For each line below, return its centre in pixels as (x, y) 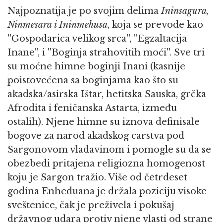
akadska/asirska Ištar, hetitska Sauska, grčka (107, 94)
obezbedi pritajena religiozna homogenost (106, 164)
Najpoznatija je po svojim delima (84, 11)
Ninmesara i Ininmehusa (57, 25)
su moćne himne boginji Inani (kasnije (96, 67)
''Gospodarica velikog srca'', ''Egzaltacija (97, 39)
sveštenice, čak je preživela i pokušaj (91, 205)
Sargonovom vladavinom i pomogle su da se (109, 150)
